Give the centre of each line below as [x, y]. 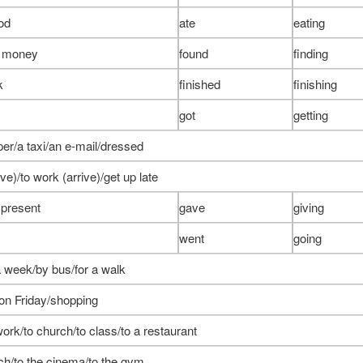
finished [199, 83]
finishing [315, 83]
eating [309, 22]
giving [308, 207]
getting [310, 114]
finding [310, 53]
